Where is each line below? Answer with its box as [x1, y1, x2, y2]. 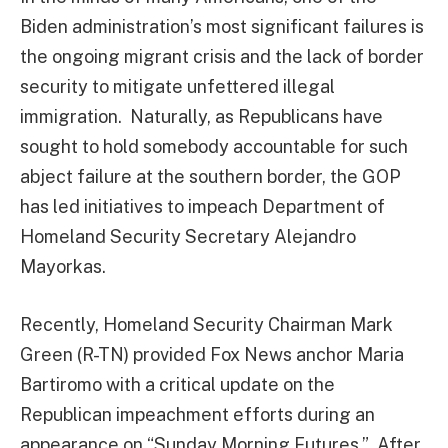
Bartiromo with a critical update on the [20, 373, 335, 395]
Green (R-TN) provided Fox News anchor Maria [20, 343, 404, 365]
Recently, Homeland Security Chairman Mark [20, 313, 393, 335]
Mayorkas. [20, 256, 106, 277]
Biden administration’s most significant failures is [20, 16, 424, 37]
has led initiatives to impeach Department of [20, 196, 385, 217]
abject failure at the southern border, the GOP [20, 166, 401, 187]
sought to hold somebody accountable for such [20, 136, 408, 157]
